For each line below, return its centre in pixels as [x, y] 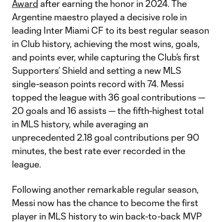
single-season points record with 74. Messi [98, 84]
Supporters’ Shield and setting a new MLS [97, 70]
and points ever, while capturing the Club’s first [106, 57]
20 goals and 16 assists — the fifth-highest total [108, 111]
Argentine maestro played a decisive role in [99, 17]
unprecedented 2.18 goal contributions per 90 [106, 137]
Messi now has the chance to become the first [105, 203]
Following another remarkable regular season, [105, 189]
